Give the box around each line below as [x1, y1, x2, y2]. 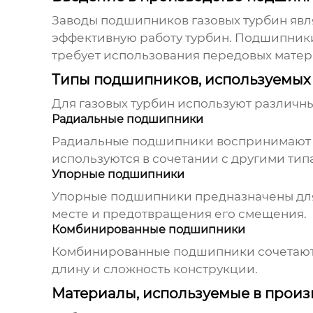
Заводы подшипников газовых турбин [51, 13, 287, 28]
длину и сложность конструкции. [51, 262, 258, 277]
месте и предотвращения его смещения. [51, 207, 307, 221]
